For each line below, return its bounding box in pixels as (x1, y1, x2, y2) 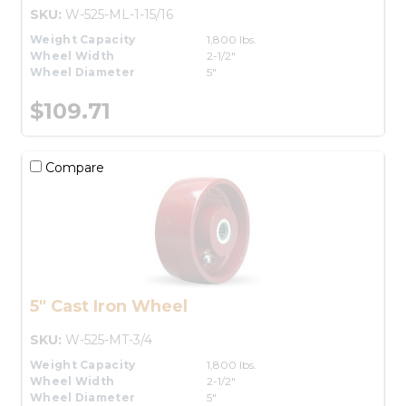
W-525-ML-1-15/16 (65, 5, 173, 23)
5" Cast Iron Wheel (30, 295, 188, 316)
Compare (42, 159, 104, 176)
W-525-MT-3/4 (65, 331, 152, 348)
